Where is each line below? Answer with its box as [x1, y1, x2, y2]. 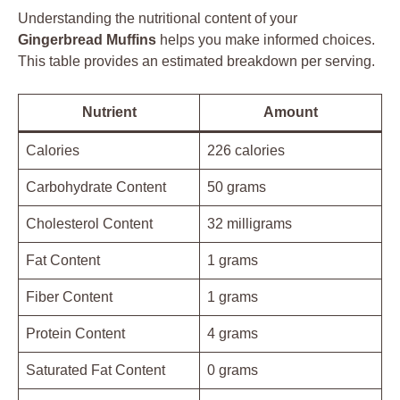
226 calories [207, 143, 285, 159]
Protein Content [26, 326, 125, 342]
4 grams [207, 326, 258, 342]
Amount [263, 104, 318, 121]
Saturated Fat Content [26, 362, 165, 379]
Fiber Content [26, 289, 112, 305]
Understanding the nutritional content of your [18, 11, 297, 27]
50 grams [207, 179, 266, 196]
